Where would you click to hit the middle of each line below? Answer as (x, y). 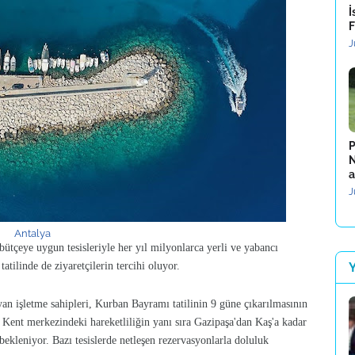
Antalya (32, 233)
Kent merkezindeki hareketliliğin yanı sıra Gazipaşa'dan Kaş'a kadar (155, 322)
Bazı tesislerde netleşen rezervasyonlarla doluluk (160, 340)
